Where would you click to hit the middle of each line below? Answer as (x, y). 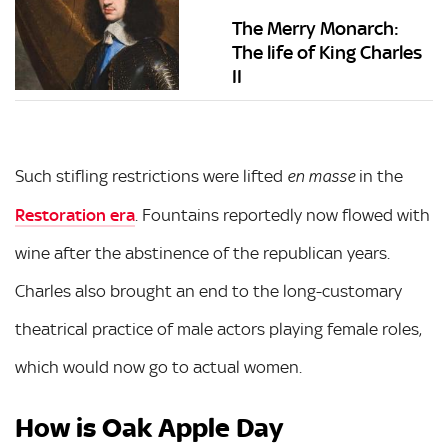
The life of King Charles (327, 53)
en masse (321, 176)
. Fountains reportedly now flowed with (282, 214)
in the (379, 175)
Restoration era (75, 214)
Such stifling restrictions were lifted (151, 175)
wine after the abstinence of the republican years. (202, 252)
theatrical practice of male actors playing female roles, (218, 328)
